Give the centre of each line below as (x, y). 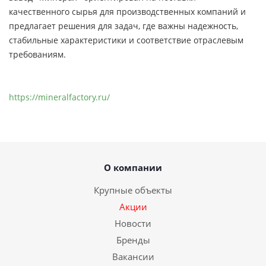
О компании (133, 167)
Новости (133, 223)
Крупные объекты (133, 190)
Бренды (133, 240)
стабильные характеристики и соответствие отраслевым (126, 40)
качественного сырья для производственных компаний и (127, 12)
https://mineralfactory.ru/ (59, 97)
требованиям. (37, 54)
